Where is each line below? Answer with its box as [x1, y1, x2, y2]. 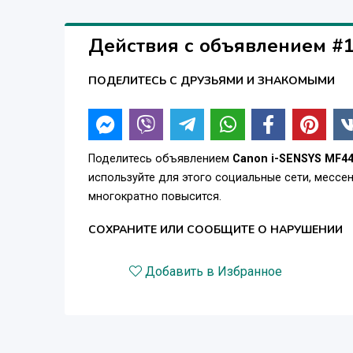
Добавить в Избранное [145, 263, 283, 279]
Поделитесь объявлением [88, 151, 232, 165]
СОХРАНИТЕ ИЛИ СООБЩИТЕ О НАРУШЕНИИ [88, 221, 343, 237]
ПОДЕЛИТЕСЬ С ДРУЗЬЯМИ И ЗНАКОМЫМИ [88, 73, 335, 89]
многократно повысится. [88, 189, 221, 203]
